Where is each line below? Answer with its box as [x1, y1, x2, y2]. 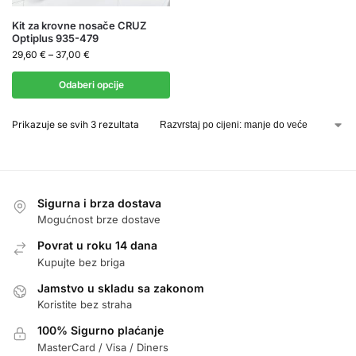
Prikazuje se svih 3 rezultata [12, 118, 139, 130]
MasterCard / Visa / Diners [37, 340, 168, 354]
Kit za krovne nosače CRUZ [12, 19, 146, 32]
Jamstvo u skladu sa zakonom [37, 281, 204, 295]
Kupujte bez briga [37, 255, 125, 269]
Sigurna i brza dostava [37, 196, 161, 210]
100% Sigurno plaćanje [37, 323, 164, 338]
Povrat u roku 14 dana [37, 238, 157, 253]
